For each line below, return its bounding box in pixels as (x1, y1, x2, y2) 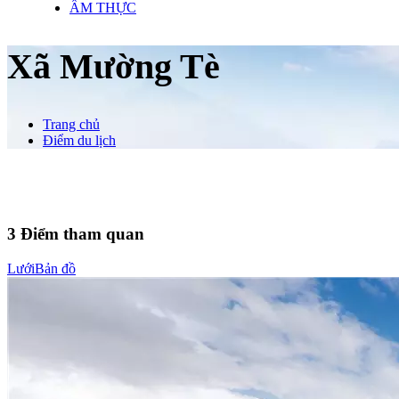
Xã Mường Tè (7, 46, 220, 87)
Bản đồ (35, 260, 76, 276)
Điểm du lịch (43, 133, 116, 149)
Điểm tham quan (16, 224, 144, 244)
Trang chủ (43, 117, 100, 133)
